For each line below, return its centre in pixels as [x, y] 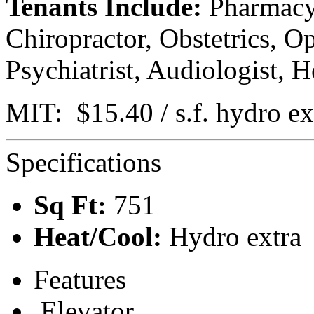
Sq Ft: [70, 205]
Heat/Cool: [98, 236]
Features [80, 279]
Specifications [83, 162]
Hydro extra [232, 236]
